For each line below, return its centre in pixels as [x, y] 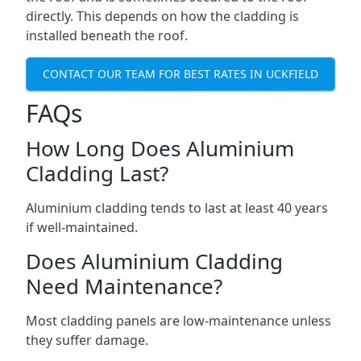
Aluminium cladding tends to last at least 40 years [177, 207]
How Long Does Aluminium [160, 148]
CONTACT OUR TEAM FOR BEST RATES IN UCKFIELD [180, 74]
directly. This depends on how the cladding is [162, 16]
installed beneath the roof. [107, 35]
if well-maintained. [82, 227]
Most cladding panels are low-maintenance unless [178, 320]
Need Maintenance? [124, 286]
